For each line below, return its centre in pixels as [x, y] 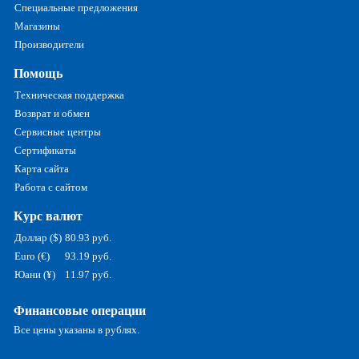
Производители [50, 45]
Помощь [38, 74]
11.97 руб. [89, 275]
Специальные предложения [77, 8]
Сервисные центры [58, 132]
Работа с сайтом [51, 188]
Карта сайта [42, 169]
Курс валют [48, 216]
